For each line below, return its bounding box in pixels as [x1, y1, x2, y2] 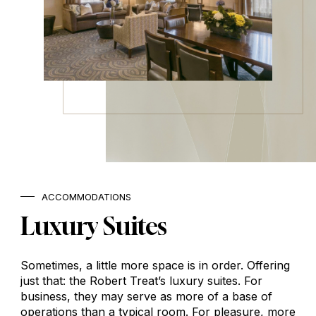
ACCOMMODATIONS [41, 190, 131, 202]
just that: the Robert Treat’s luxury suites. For [20, 273, 262, 288]
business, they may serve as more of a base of [20, 288, 272, 303]
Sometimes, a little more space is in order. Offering [20, 257, 290, 272]
